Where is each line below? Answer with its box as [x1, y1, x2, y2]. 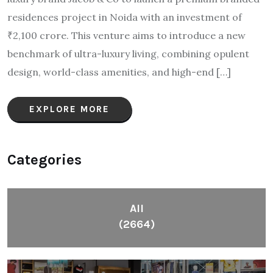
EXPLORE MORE [29, 104, 110, 115]
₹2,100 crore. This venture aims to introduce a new [7, 29, 246, 42]
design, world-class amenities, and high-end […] [7, 66, 231, 79]
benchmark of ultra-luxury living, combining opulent [7, 48, 249, 60]
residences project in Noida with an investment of [7, 11, 242, 24]
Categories [7, 151, 82, 169]
